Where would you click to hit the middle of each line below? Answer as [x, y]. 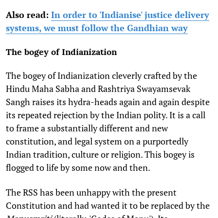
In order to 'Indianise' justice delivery [130, 14]
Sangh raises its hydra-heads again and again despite [108, 101]
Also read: [28, 14]
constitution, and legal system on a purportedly [97, 141]
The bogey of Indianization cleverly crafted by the [101, 75]
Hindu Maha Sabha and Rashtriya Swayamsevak [98, 88]
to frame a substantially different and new [87, 128]
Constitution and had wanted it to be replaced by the [108, 205]
